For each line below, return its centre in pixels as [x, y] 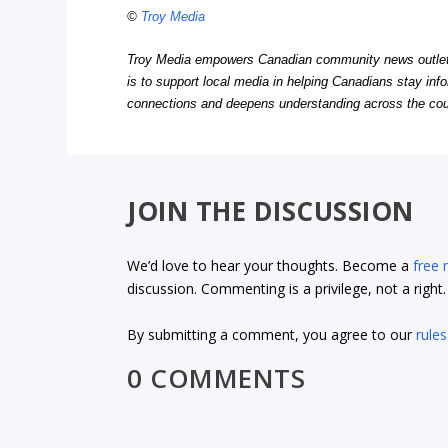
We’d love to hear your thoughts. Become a [270, 266]
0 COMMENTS [216, 378]
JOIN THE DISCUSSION [270, 211]
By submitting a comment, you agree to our [272, 334]
